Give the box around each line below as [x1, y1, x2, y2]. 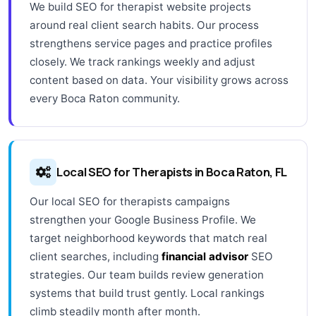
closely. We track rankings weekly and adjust [30, 54, 255, 68]
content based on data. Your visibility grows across [30, 73, 288, 87]
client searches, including [30, 249, 162, 263]
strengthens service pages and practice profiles [30, 36, 272, 50]
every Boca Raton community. [30, 91, 180, 105]
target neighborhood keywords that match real [30, 231, 267, 245]
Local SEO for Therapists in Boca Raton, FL [56, 163, 287, 180]
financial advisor [162, 249, 248, 263]
